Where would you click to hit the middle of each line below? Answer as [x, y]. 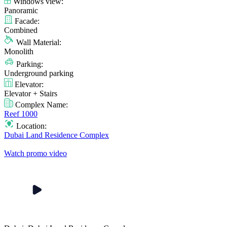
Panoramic [21, 10]
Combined [21, 30]
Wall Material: [38, 42]
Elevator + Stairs [31, 93]
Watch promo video [35, 153]
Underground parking [39, 73]
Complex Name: [41, 104]
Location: [30, 126]
